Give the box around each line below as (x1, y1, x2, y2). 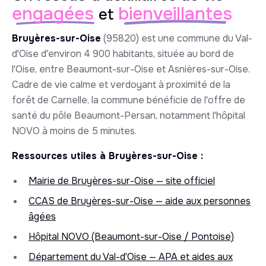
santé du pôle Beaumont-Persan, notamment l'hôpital (12, 109, 245, 122)
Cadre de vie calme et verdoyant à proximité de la (12, 78, 230, 91)
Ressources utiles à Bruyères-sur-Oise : (12, 150, 203, 162)
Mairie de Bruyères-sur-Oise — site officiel (28, 175, 215, 187)
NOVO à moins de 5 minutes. (12, 125, 137, 137)
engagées (12, 2, 99, 25)
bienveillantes (118, 2, 232, 25)
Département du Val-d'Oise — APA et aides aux (28, 251, 233, 263)
